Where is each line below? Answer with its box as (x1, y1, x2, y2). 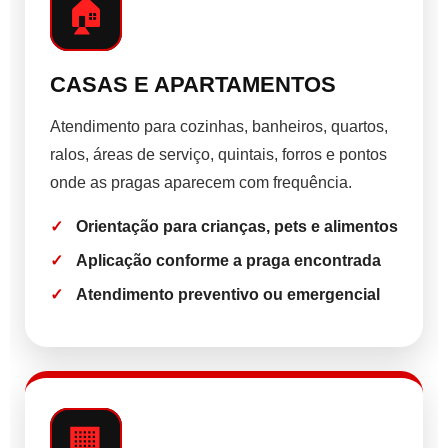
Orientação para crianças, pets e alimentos (76, 218, 398, 236)
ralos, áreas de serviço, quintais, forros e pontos (50, 146, 387, 164)
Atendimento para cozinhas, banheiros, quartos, (50, 118, 388, 136)
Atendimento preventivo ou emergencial (76, 286, 380, 304)
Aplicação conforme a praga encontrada (76, 252, 381, 270)
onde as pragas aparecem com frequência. (50, 174, 352, 192)
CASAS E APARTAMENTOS (50, 72, 336, 98)
